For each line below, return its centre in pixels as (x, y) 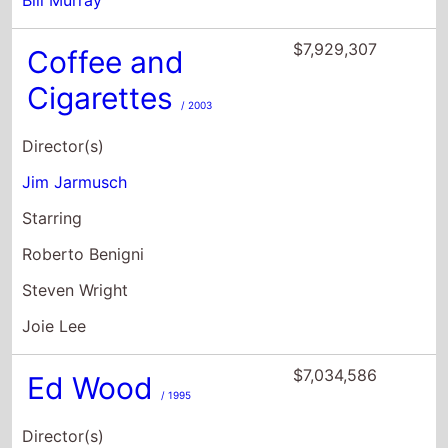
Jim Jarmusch (75, 56)
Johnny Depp (73, 418)
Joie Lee (54, 200)
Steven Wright (75, 164)
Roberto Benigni (83, 128)
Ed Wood (94, 262)
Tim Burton (64, 346)
